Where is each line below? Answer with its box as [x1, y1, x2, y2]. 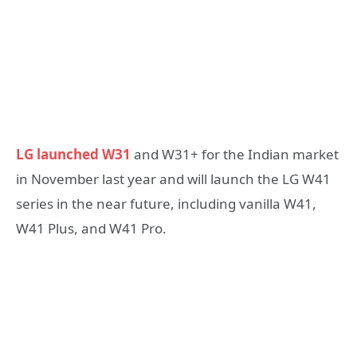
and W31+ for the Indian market [134, 145, 339, 164]
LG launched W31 [16, 145, 131, 164]
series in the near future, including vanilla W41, [16, 194, 316, 214]
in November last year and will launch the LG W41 [16, 170, 331, 189]
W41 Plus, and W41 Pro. [16, 219, 167, 238]
